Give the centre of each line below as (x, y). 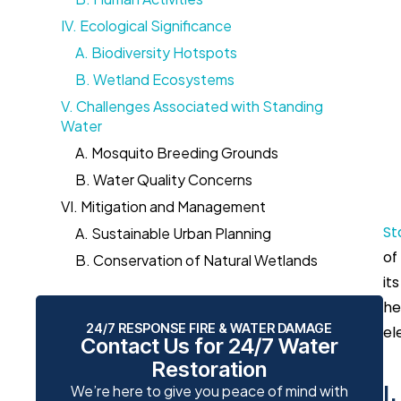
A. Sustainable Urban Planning (173, 233)
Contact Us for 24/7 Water (209, 346)
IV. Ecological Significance (146, 26)
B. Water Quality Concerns (164, 179)
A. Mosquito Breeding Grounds (177, 153)
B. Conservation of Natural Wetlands (196, 260)
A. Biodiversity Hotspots (156, 52)
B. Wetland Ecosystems (155, 79)
